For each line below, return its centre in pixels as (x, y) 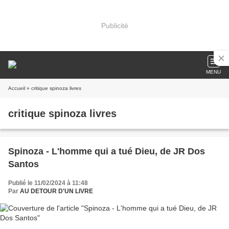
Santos (24, 164)
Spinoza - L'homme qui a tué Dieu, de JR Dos (107, 151)
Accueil (17, 88)
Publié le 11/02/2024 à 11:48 (48, 183)
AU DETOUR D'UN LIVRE (56, 191)
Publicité (114, 25)
